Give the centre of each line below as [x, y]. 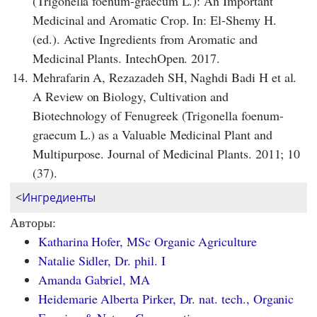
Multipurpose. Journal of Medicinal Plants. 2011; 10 [167, 154]
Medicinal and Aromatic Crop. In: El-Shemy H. [155, 20]
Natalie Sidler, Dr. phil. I [102, 261]
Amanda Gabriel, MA [94, 280]
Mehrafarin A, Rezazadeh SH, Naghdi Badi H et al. [165, 77]
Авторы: [33, 223]
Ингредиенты [59, 198]
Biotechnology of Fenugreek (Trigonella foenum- [158, 116]
